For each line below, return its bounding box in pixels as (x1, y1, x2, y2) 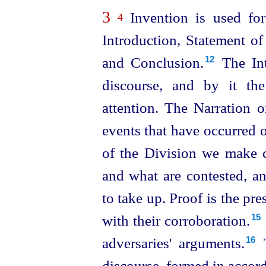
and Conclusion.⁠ (102, 54, 204, 71)
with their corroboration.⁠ (102, 212, 251, 229)
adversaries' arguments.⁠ (102, 235, 245, 251)
